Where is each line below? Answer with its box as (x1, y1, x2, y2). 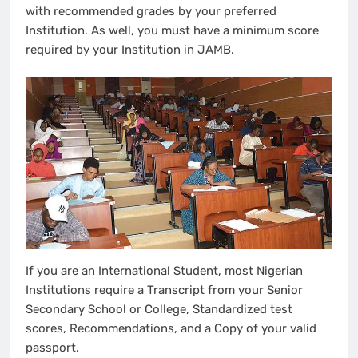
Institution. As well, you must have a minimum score (26, 22, 319, 38)
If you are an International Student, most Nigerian (26, 263, 303, 278)
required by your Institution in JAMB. (26, 42, 237, 57)
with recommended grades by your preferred (26, 3, 276, 18)
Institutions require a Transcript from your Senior (26, 282, 303, 297)
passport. (26, 340, 79, 355)
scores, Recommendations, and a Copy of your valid (26, 320, 316, 336)
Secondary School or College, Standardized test (26, 301, 292, 316)
